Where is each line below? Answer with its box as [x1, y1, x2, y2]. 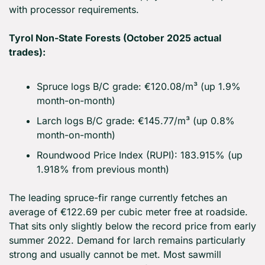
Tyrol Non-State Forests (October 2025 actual [9, 32, 221, 44]
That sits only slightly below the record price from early [9, 220, 256, 232]
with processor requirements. [9, 4, 139, 16]
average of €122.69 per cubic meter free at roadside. [9, 206, 248, 218]
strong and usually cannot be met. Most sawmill [9, 248, 221, 261]
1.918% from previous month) [37, 163, 169, 176]
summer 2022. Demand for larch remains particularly [9, 234, 245, 247]
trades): [9, 46, 46, 59]
